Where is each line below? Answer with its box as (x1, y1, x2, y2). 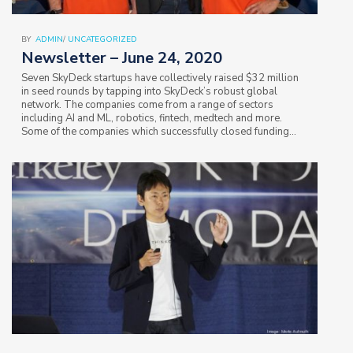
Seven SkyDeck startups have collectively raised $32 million (21, 71, 299, 86)
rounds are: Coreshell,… (21, 138, 132, 153)
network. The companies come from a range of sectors (21, 98, 273, 113)
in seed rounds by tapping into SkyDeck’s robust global (21, 84, 277, 99)
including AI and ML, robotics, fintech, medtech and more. (21, 111, 282, 126)
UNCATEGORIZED (68, 34, 137, 46)
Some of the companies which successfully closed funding (21, 124, 289, 139)
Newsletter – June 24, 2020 (21, 47, 222, 69)
